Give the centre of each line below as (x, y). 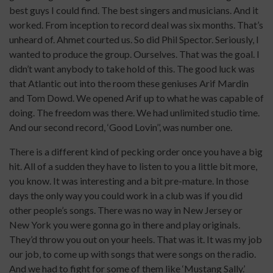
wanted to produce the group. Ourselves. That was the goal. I (134, 54)
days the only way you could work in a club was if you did (126, 196)
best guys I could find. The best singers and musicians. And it (134, 10)
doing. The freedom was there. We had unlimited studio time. (134, 113)
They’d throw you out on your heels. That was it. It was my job (136, 239)
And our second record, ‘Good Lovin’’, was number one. (121, 127)
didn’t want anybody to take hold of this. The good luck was (132, 69)
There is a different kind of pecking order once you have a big (136, 152)
